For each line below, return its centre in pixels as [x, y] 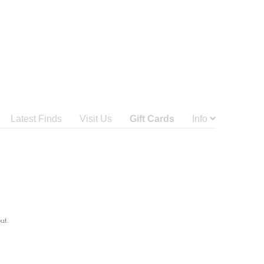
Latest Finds [36, 119]
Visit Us [96, 119]
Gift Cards [152, 119]
